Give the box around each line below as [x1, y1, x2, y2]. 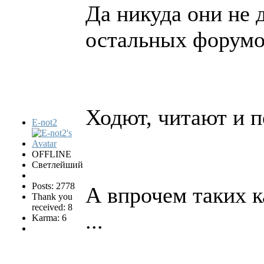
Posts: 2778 [32, 180, 75, 191]
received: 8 [32, 202, 72, 212]
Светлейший [32, 159, 83, 170]
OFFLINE [32, 148, 71, 159]
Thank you [32, 191, 72, 202]
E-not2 [32, 117, 57, 127]
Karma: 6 [32, 212, 67, 223]
